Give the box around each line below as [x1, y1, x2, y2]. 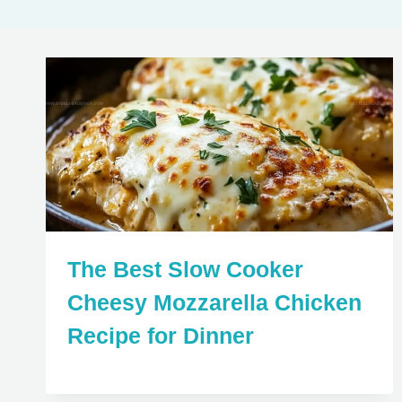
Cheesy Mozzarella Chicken [67, 290, 362, 316]
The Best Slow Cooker [67, 257, 303, 283]
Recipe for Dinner [67, 323, 254, 349]
